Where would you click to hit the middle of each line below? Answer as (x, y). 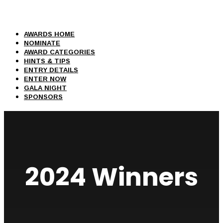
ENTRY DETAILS (51, 70)
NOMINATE (42, 43)
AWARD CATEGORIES (59, 52)
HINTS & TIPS (47, 61)
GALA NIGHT (45, 88)
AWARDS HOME (49, 34)
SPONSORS (43, 97)
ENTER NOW (45, 79)
